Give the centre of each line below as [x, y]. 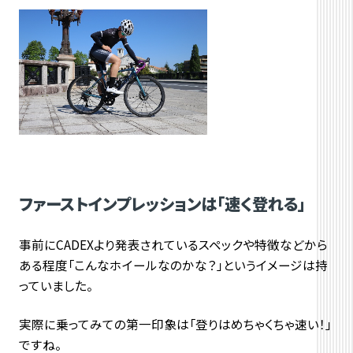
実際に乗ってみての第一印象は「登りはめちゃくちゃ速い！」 [175, 324]
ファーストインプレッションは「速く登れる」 [162, 203]
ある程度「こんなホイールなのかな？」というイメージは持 [173, 264]
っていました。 [56, 285]
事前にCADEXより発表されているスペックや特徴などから [173, 244]
